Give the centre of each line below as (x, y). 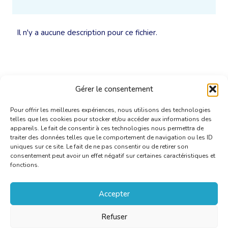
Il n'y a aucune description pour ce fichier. (87, 33)
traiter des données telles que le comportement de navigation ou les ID (111, 137)
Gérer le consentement (114, 89)
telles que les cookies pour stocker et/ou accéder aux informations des (111, 119)
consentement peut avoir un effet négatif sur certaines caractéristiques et (113, 156)
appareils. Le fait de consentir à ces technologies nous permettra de (107, 128)
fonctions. (25, 165)
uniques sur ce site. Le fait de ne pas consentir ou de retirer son (99, 147)
